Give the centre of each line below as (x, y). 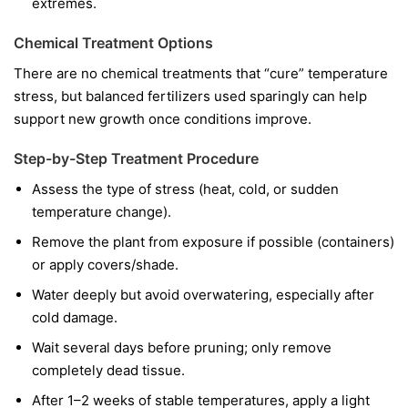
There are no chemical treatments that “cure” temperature (201, 73)
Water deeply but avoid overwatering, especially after (203, 294)
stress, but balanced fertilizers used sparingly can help (190, 96)
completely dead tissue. (108, 370)
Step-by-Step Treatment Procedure (136, 158)
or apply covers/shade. (105, 264)
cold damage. (75, 317)
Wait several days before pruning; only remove (182, 347)
